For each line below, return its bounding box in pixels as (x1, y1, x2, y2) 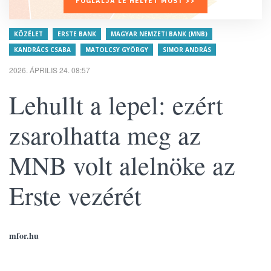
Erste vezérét (9, 178, 142, 212)
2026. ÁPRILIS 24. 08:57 (9, 65, 90, 75)
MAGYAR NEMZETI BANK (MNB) (111, 30, 207, 38)
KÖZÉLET (14, 30, 43, 38)
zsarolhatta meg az (9, 118, 201, 152)
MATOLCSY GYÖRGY (85, 45, 148, 54)
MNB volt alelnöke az (9, 148, 235, 182)
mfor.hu (9, 229, 39, 242)
